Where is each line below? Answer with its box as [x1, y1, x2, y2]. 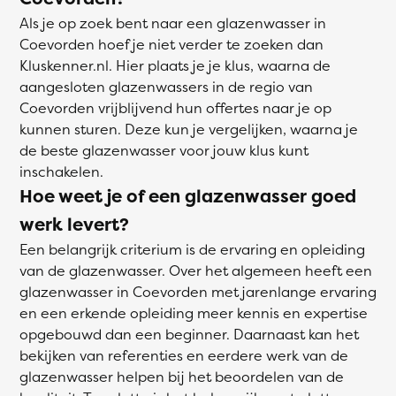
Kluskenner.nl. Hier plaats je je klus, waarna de [19, 56, 331, 75]
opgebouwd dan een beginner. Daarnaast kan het [19, 324, 359, 344]
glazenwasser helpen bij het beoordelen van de [19, 367, 344, 386]
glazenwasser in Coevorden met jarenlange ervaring [19, 282, 377, 301]
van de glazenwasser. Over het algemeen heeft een [19, 261, 372, 280]
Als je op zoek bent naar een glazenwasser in [19, 13, 326, 33]
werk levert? [19, 212, 129, 236]
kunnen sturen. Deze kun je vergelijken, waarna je [19, 119, 358, 139]
